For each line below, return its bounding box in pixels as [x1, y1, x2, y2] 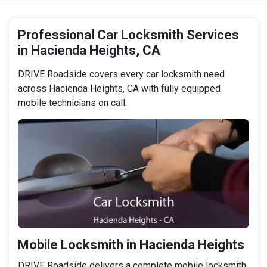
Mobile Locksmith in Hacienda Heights [18, 237, 244, 252]
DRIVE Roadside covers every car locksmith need [18, 69, 225, 80]
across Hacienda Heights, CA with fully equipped [18, 83, 221, 95]
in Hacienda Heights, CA [18, 43, 160, 58]
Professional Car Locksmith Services [18, 27, 239, 43]
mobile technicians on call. [18, 97, 127, 109]
